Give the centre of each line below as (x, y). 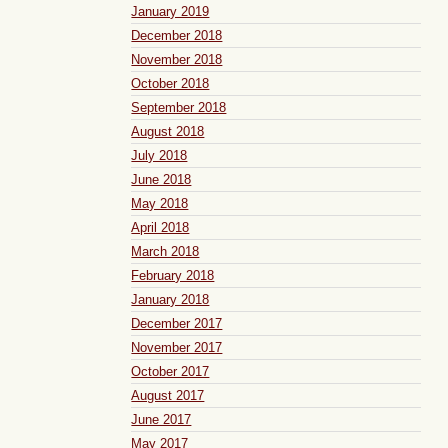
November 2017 (177, 347)
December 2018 (177, 35)
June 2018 (161, 179)
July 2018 (159, 155)
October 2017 (170, 371)
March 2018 (165, 251)
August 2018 (168, 131)
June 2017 (161, 419)
